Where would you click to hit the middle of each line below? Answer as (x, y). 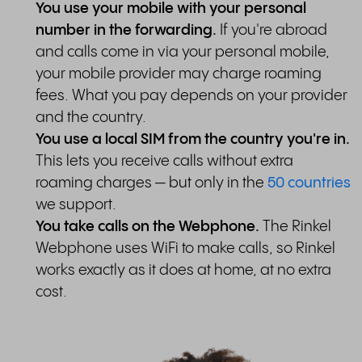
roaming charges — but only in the (152, 183)
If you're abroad (272, 31)
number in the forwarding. (126, 31)
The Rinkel (295, 227)
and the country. (91, 118)
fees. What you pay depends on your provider (192, 96)
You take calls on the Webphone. (147, 227)
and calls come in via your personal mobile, (183, 53)
